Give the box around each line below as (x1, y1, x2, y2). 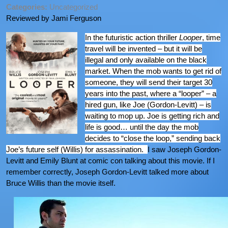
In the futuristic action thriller (85, 33, 179, 42)
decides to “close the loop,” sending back (85, 134, 220, 143)
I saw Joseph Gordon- (148, 145, 221, 154)
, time (202, 33, 220, 42)
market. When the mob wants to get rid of (85, 67, 221, 76)
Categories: (6, 3, 47, 12)
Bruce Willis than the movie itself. (6, 179, 116, 188)
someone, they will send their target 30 (85, 78, 212, 87)
